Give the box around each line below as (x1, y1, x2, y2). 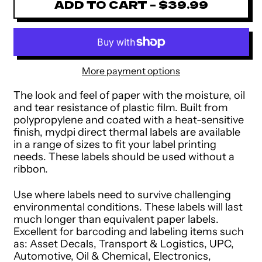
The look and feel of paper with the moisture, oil (13, 89, 245, 102)
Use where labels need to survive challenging (13, 188, 231, 201)
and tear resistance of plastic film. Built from (13, 101, 228, 115)
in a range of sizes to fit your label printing (13, 138, 216, 151)
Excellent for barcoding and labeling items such (13, 225, 244, 238)
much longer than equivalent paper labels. (13, 212, 219, 226)
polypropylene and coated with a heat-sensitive (13, 113, 244, 127)
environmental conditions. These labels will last (13, 200, 243, 213)
